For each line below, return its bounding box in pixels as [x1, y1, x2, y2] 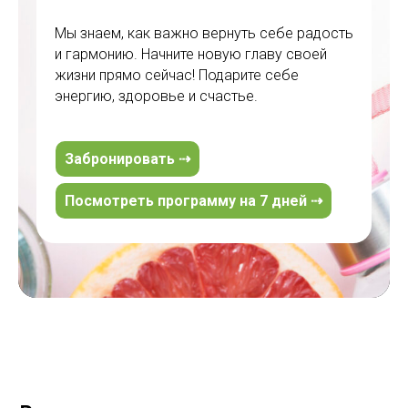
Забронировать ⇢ [65, 150, 190, 168]
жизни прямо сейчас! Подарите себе [55, 66, 299, 85]
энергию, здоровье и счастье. [55, 87, 258, 106]
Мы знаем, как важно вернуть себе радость [55, 25, 353, 43]
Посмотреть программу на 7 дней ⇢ [65, 192, 322, 210]
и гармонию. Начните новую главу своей [55, 46, 327, 64]
